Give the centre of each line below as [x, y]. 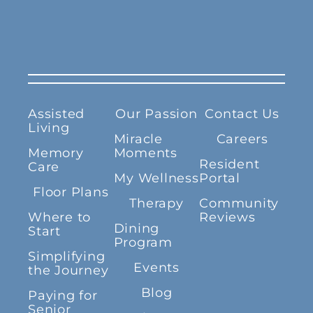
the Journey [68, 271]
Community [239, 204]
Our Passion [156, 114]
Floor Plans [71, 192]
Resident [230, 165]
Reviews [227, 218]
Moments [145, 153]
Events [156, 268]
